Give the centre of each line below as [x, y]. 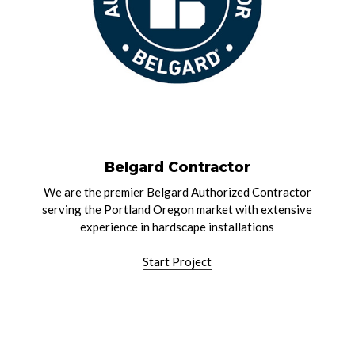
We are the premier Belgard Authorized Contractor [177, 191]
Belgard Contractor [177, 166]
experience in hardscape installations [177, 226]
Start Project [177, 262]
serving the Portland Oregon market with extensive [177, 209]
